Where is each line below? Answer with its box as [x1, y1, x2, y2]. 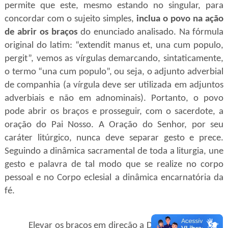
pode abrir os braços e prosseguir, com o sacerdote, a [4, 107, 224, 117]
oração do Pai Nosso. [4, 120, 99, 130]
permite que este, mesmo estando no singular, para [4, 1, 224, 11]
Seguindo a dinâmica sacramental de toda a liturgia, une [4, 147, 224, 156]
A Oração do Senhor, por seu [98, 120, 224, 130]
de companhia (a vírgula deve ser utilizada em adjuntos [4, 80, 224, 90]
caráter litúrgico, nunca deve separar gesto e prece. [4, 133, 224, 143]
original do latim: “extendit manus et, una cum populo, [4, 41, 224, 50]
